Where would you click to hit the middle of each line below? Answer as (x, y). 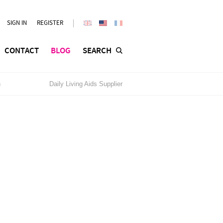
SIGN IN (17, 23)
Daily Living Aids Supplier (86, 84)
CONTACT (22, 51)
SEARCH (97, 51)
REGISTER (50, 23)
